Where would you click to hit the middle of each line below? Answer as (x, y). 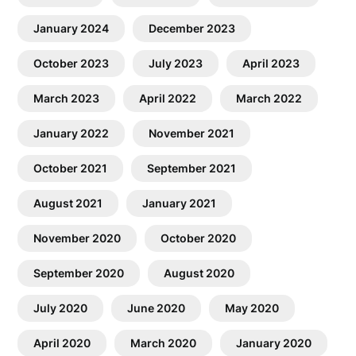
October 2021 (71, 168)
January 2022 (72, 133)
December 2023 (192, 29)
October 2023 (72, 64)
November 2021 (192, 133)
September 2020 (79, 273)
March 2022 (269, 99)
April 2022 (168, 99)
